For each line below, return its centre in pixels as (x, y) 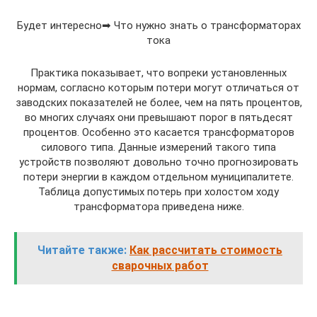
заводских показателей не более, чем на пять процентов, (158, 103)
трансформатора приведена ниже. (158, 207)
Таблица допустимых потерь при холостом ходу (158, 192)
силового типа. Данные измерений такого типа (158, 147)
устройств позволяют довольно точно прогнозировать (158, 162)
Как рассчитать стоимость (206, 250)
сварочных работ (160, 266)
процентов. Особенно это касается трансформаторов (158, 132)
